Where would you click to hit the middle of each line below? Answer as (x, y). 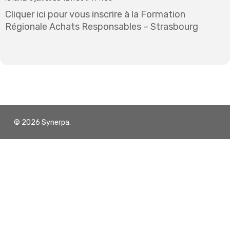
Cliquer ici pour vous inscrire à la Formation (95, 14)
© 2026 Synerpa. (42, 122)
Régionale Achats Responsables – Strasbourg (102, 27)
